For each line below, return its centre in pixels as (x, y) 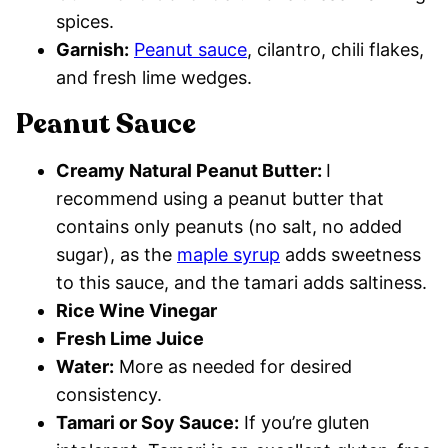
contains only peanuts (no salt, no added (229, 227)
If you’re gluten (304, 423)
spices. (85, 22)
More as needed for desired (233, 367)
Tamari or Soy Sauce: (147, 423)
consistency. (111, 395)
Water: (85, 367)
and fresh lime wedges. (154, 78)
